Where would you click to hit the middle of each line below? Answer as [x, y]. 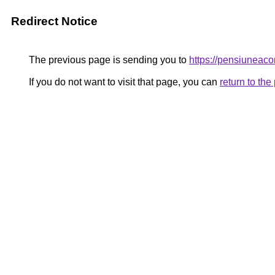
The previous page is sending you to [108, 60]
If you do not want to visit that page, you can [123, 82]
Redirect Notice [54, 21]
